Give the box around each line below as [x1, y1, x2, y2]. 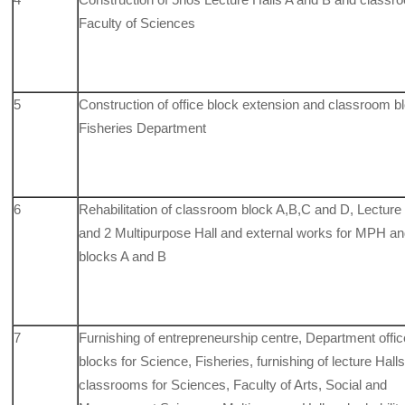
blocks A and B [79, 248, 167, 264]
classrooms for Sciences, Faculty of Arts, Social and [79, 376, 388, 392]
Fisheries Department [79, 119, 207, 136]
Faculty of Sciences [79, 14, 196, 31]
